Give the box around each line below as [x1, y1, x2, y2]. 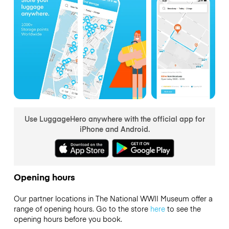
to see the [165, 203, 201, 214]
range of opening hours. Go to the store [13, 203, 150, 214]
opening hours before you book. [13, 213, 122, 224]
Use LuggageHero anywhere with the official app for [24, 113, 205, 124]
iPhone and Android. [79, 123, 150, 134]
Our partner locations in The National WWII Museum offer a [13, 193, 213, 203]
